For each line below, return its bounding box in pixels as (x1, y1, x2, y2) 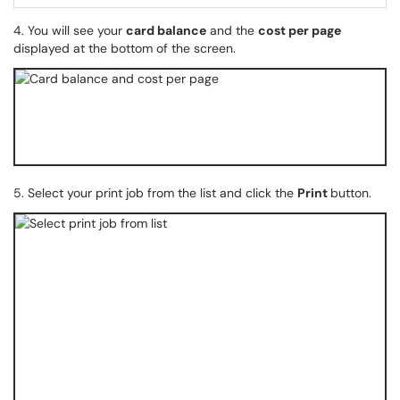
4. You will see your (13, 22, 126, 38)
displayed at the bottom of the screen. (13, 40, 236, 56)
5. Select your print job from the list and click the (13, 185, 297, 201)
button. (330, 185, 375, 201)
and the (206, 22, 258, 38)
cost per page (258, 22, 341, 38)
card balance (126, 22, 206, 38)
